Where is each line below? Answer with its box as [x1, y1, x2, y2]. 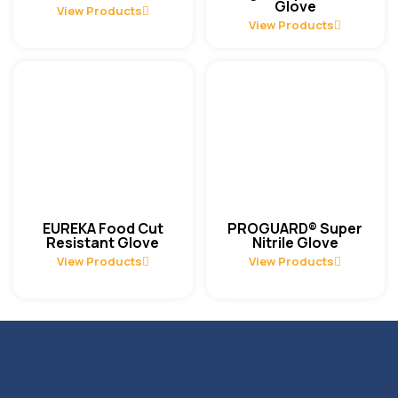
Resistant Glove [46, 232, 160, 252]
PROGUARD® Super [227, 218, 363, 238]
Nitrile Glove [251, 232, 338, 252]
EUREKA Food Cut [42, 218, 163, 238]
